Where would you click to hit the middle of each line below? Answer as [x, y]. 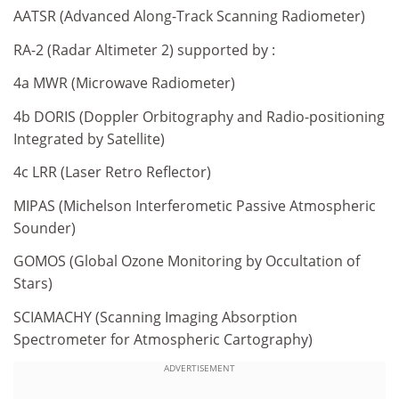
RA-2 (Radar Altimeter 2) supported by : [144, 49]
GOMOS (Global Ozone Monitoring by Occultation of [187, 261]
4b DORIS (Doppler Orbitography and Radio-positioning [199, 116]
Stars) [33, 283]
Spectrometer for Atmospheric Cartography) [163, 339]
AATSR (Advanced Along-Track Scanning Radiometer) [189, 16]
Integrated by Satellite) [89, 138]
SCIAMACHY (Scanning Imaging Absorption [155, 317]
